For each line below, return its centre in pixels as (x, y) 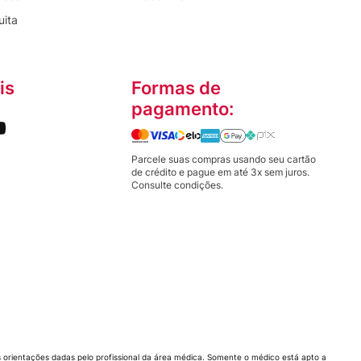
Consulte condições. (177, 185)
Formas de (176, 87)
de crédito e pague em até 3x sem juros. (220, 172)
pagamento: (182, 108)
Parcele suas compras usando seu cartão (223, 159)
